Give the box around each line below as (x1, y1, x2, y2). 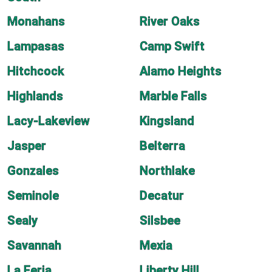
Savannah (7, 238, 61, 253)
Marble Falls (140, 89, 207, 103)
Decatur (140, 188, 184, 203)
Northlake (140, 163, 195, 178)
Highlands (7, 89, 63, 103)
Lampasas (7, 39, 64, 53)
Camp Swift (140, 39, 205, 53)
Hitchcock (7, 64, 64, 78)
